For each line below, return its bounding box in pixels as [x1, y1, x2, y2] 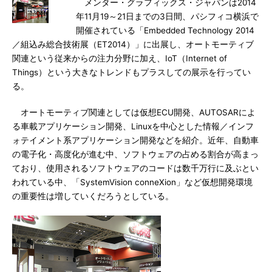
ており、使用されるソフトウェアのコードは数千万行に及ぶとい [12, 163, 259, 173]
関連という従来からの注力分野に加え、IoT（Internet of [12, 53, 227, 63]
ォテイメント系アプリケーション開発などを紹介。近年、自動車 [12, 135, 259, 145]
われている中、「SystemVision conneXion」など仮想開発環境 [12, 177, 253, 187]
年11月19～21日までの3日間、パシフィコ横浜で [76, 12, 259, 21]
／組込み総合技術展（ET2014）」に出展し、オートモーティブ [12, 39, 254, 49]
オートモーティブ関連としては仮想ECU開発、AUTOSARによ [12, 107, 256, 117]
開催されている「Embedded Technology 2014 [76, 25, 254, 35]
